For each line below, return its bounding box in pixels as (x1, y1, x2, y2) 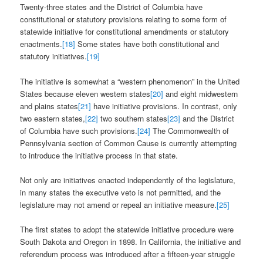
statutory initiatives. (20, 50, 87, 62)
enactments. (20, 38, 63, 50)
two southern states (98, 112, 168, 124)
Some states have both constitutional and (75, 38, 220, 50)
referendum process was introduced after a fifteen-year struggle (20, 248, 235, 259)
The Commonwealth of (150, 124, 230, 136)
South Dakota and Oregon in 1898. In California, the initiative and (20, 235, 241, 247)
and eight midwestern (163, 87, 238, 99)
